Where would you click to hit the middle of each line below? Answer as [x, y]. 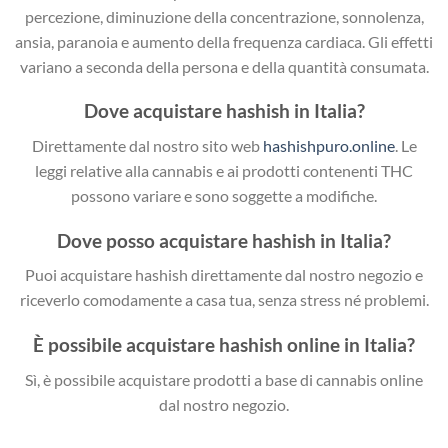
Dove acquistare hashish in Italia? [224, 111]
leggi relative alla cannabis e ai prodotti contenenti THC [224, 170]
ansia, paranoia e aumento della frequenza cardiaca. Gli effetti [224, 41]
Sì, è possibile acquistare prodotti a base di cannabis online [224, 379]
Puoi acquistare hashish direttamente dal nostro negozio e [224, 275]
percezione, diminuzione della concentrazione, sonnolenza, [224, 16]
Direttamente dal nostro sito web [147, 145]
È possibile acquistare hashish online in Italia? [224, 345]
